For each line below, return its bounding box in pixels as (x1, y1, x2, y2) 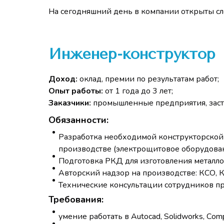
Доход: (48, 73, 77, 84)
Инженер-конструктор (48, 45, 221, 63)
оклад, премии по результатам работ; (79, 73, 219, 84)
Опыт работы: (48, 85, 103, 96)
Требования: (48, 193, 103, 205)
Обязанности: (48, 114, 108, 126)
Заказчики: (48, 97, 93, 108)
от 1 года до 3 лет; (105, 85, 173, 96)
